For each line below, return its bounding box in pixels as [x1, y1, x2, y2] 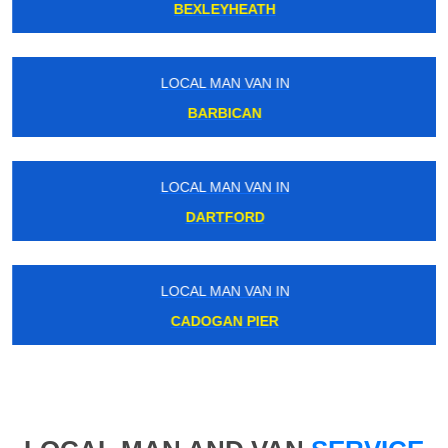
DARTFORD [184, 209, 264, 226]
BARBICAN [187, 105, 261, 122]
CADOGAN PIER [170, 313, 278, 330]
